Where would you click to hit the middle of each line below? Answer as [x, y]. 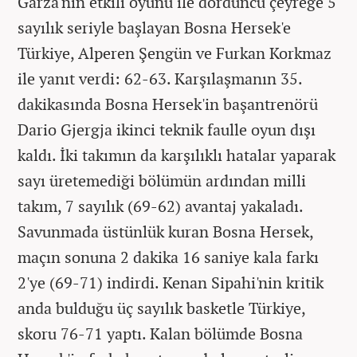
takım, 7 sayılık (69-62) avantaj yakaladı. [160, 206]
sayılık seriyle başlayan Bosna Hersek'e [154, 27]
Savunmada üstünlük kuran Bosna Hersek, [165, 231]
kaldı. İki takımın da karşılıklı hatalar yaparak [177, 155]
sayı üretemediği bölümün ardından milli [162, 180]
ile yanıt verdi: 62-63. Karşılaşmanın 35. [160, 78]
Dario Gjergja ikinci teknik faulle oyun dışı [167, 129]
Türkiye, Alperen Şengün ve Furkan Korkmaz [175, 53]
